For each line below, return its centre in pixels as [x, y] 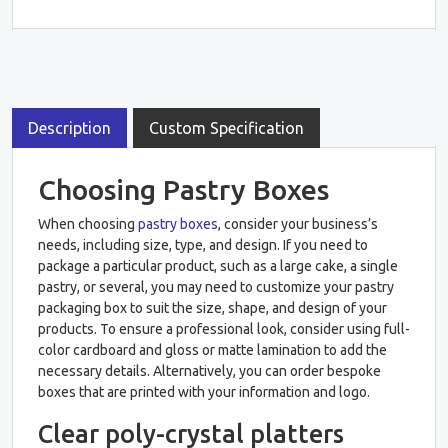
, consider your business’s [298, 223]
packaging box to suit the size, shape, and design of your [212, 307]
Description [69, 127]
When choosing [88, 223]
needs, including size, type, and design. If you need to [203, 244]
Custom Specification [226, 127]
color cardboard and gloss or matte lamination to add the [212, 349]
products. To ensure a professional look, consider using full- [224, 328]
